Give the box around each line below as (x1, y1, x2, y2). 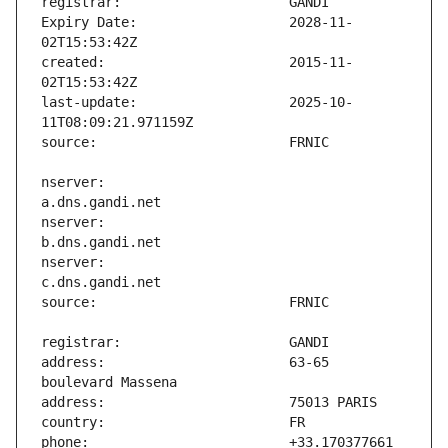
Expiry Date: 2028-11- (41, 14, 353, 31)
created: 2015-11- (41, 54, 353, 71)
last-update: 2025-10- (41, 94, 353, 111)
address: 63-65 (41, 354, 329, 371)
